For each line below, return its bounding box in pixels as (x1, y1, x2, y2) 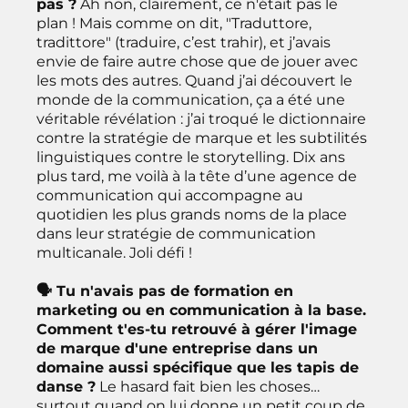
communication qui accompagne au (36, 186, 303, 204)
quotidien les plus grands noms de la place (36, 205, 347, 223)
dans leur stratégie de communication (36, 224, 316, 242)
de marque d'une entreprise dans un (36, 339, 318, 357)
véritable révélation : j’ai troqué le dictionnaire (36, 109, 366, 127)
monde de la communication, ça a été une (36, 90, 345, 108)
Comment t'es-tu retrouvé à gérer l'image (36, 320, 357, 338)
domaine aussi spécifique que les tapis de (36, 358, 359, 376)
